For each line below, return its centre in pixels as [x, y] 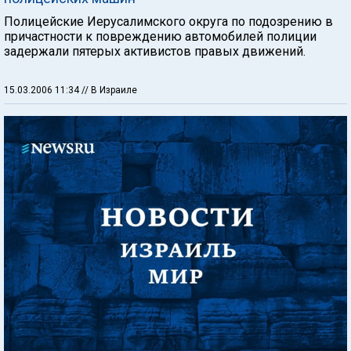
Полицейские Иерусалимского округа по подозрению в [168, 21]
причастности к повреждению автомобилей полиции [160, 36]
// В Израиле [109, 90]
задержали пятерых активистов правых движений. [155, 51]
